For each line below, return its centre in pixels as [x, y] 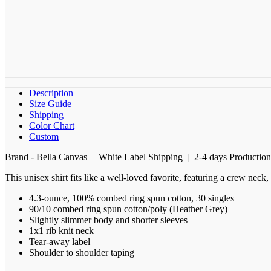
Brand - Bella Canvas [48, 157]
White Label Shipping [142, 157]
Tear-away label [60, 242]
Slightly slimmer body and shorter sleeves [108, 220]
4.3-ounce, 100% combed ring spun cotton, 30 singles [132, 198]
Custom [44, 137]
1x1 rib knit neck [61, 231]
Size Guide [50, 104]
